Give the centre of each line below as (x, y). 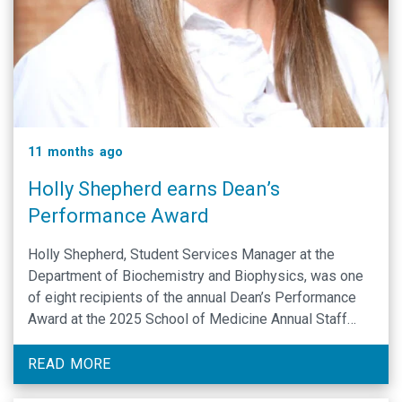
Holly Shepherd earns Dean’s (154, 188)
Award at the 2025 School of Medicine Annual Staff (188, 319)
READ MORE (70, 363)
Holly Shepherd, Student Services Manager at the (181, 254)
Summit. (53, 340)
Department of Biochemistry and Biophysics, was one (196, 275)
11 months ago (76, 151)
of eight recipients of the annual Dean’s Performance (192, 297)
